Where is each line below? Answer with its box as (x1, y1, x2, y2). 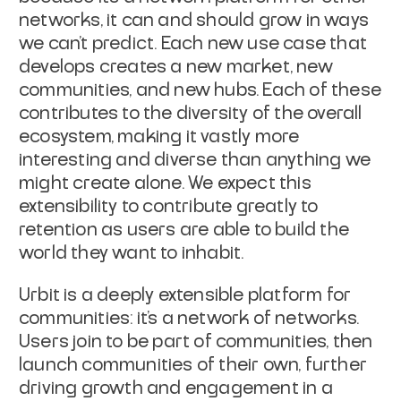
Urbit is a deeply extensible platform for (19, 286, 352, 304)
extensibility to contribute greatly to (19, 197, 319, 216)
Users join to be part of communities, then (19, 332, 373, 351)
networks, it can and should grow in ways (19, 11, 370, 30)
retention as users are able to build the (19, 220, 350, 239)
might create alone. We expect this (19, 174, 311, 192)
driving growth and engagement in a (19, 379, 333, 397)
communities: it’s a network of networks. (19, 309, 360, 328)
